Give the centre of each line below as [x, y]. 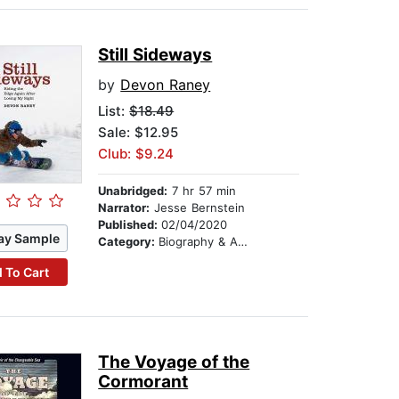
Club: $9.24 [136, 154]
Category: [129, 242]
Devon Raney [166, 85]
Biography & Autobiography [199, 242]
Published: [130, 225]
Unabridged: [133, 191]
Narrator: [124, 208]
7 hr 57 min [202, 191]
